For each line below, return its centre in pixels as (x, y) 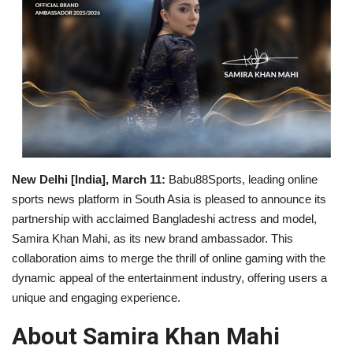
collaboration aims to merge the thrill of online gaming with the (169, 258)
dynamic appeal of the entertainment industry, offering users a (169, 277)
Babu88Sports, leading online (242, 179)
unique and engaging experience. (96, 297)
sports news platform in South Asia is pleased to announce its (169, 199)
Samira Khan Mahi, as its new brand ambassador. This (152, 238)
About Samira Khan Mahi (146, 336)
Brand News (48, 69)
